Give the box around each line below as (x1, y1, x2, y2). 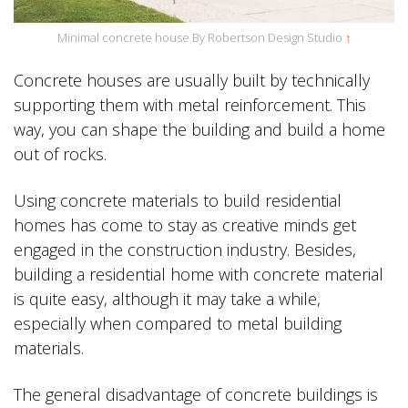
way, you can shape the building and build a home (14, 117, 385, 140)
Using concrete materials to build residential (14, 189, 342, 211)
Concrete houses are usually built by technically (14, 68, 370, 91)
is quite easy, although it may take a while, (14, 287, 321, 310)
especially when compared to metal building (14, 311, 342, 334)
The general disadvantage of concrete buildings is (14, 382, 378, 405)
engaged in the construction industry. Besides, (14, 238, 356, 260)
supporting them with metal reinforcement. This (14, 93, 366, 116)
